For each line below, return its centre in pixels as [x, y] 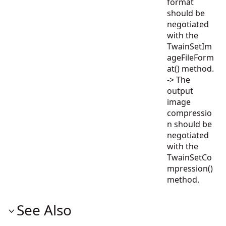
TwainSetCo [189, 157]
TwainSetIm [189, 46]
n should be [189, 124]
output [180, 91]
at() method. [190, 69]
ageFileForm [190, 58]
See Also [44, 210]
